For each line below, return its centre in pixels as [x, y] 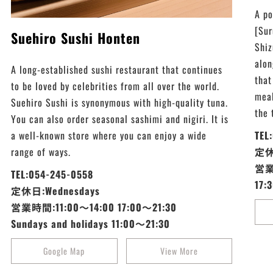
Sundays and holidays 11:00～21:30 [91, 223]
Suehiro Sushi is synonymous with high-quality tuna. [120, 102]
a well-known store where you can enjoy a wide [109, 135]
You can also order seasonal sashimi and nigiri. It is [120, 119]
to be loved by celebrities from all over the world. [115, 86]
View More [179, 250]
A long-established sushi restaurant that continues [117, 69]
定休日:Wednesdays [56, 190]
